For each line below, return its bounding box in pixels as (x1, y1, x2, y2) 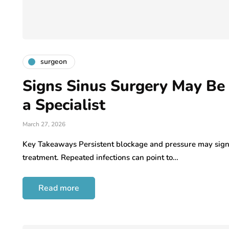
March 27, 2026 (22, 120, 65, 128)
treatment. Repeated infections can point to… (22, 152, 178, 163)
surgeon (40, 57, 67, 67)
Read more (38, 182, 79, 194)
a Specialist (22, 94, 105, 116)
